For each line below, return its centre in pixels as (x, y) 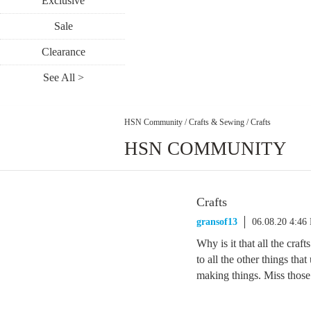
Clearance (63, 52)
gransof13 (217, 222)
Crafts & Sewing (217, 122)
